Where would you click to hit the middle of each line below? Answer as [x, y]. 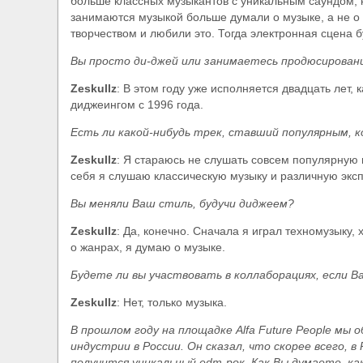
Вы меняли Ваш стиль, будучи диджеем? [182, 204]
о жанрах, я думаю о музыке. [148, 248]
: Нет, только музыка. [172, 303]
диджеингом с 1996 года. [137, 105]
